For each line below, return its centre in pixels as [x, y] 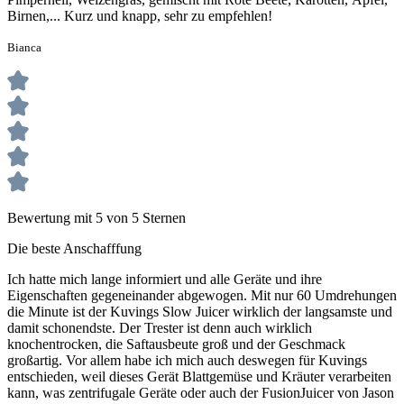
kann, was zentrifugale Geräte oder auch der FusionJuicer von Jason [201, 392]
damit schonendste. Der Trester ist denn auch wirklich [160, 327]
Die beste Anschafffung [74, 248]
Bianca [24, 47]
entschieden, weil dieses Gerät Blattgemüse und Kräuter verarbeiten [199, 376]
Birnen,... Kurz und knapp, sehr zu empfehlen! [140, 15]
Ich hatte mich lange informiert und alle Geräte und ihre [165, 279]
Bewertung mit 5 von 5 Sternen [96, 217]
